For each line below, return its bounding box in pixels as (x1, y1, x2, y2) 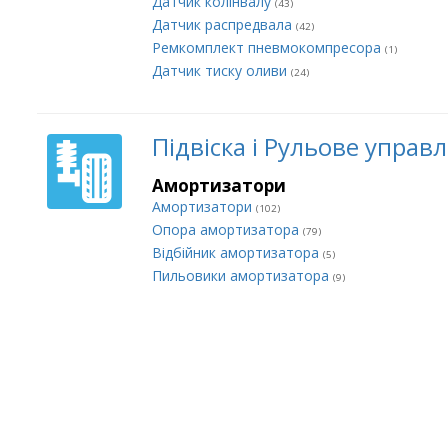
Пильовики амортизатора (152, 266, 333, 285)
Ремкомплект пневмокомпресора (152, 38, 385, 57)
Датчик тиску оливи (152, 61, 291, 80)
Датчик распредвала (152, 15, 296, 34)
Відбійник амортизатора (152, 243, 323, 262)
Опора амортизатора (152, 220, 303, 239)
